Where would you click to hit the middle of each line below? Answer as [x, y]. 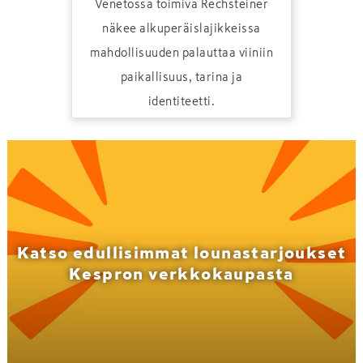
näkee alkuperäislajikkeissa [181, 28]
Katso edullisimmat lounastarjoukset [181, 253]
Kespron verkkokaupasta [181, 274]
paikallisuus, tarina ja [181, 77]
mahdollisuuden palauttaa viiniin [181, 53]
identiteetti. [181, 101]
